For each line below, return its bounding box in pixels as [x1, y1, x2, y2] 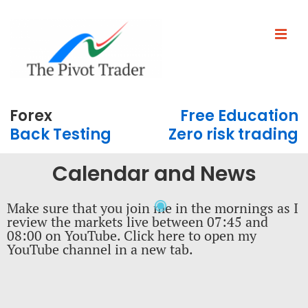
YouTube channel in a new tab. [7, 240, 193, 259]
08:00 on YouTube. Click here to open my [7, 226, 256, 245]
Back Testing [10, 124, 111, 146]
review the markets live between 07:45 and [7, 212, 268, 232]
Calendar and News [52, 159, 256, 189]
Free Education [180, 105, 298, 127]
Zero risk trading [168, 124, 298, 146]
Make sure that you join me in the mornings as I [7, 199, 298, 218]
